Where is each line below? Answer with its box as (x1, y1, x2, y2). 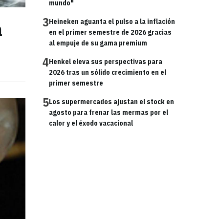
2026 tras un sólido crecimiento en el (49, 68, 166, 77)
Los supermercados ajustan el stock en (49, 97, 174, 106)
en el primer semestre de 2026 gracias (49, 28, 172, 37)
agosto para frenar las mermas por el (49, 108, 168, 117)
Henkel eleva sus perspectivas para (49, 57, 162, 66)
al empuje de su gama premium (49, 39, 147, 47)
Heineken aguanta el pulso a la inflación (49, 17, 175, 26)
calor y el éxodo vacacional (49, 119, 133, 128)
